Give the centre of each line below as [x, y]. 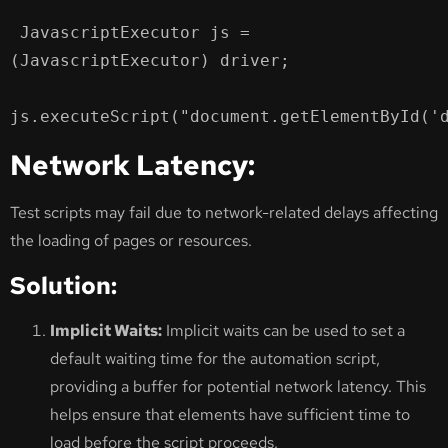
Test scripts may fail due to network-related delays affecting [224, 213]
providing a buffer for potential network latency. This [238, 386]
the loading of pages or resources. [131, 241]
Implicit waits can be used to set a [283, 330]
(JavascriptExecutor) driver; [150, 61]
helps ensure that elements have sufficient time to [230, 414]
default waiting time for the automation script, [215, 358]
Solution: [63, 285]
